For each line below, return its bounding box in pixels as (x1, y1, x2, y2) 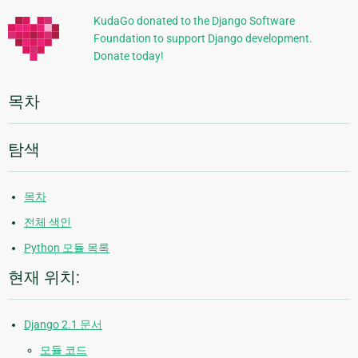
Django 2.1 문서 (24, 318, 102, 332)
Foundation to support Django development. (93, 32, 312, 46)
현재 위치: (8, 268, 80, 288)
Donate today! (93, 50, 164, 63)
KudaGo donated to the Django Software (93, 14, 295, 28)
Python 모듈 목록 (24, 241, 109, 255)
